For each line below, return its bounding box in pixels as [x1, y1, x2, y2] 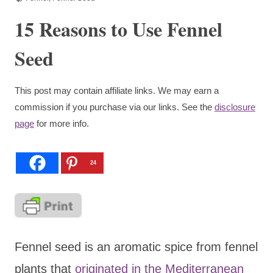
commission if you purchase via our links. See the [15, 101, 214, 112]
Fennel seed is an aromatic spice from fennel [15, 239, 258, 253]
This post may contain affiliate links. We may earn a [15, 85, 219, 96]
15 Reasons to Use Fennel [15, 14, 222, 43]
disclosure [214, 101, 255, 112]
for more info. [34, 118, 89, 129]
